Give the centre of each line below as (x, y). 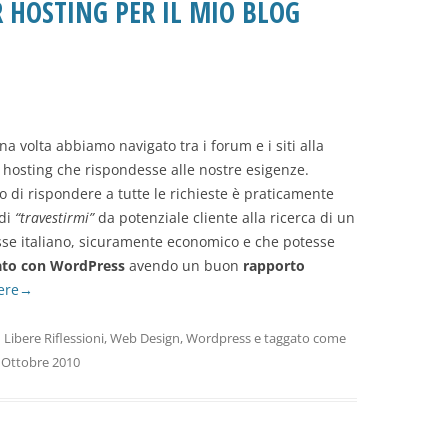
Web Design (145, 338)
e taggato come (298, 338)
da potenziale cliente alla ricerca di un (224, 218)
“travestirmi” (54, 218)
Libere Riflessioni (54, 338)
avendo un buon (184, 266)
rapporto (274, 266)
